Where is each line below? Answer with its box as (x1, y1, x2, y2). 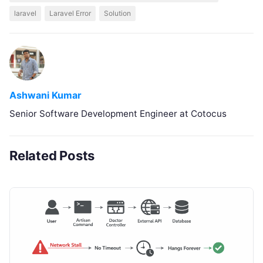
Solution (104, 9, 131, 18)
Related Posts (9, 148, 95, 164)
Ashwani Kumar (9, 89, 82, 102)
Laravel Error (49, 9, 91, 18)
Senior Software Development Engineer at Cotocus (9, 108, 227, 120)
